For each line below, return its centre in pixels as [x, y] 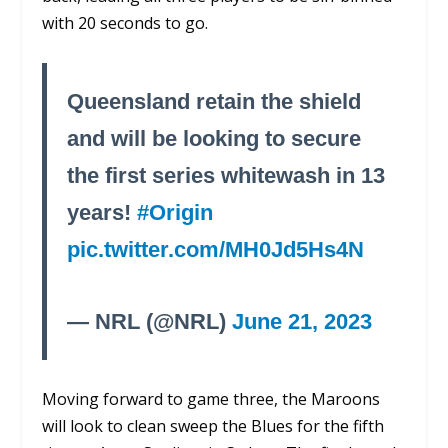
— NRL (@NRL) [150, 322]
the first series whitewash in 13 [226, 175]
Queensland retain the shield [214, 101]
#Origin [175, 212]
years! [102, 212]
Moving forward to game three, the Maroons [211, 398]
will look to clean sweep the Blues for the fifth [213, 425]
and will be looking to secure [214, 138]
